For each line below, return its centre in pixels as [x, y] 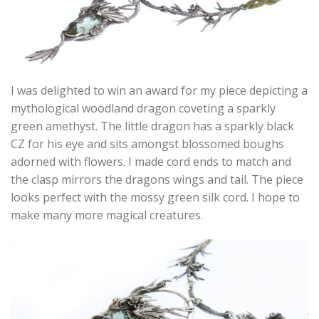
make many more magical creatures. [107, 215]
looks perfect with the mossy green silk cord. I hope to [155, 197]
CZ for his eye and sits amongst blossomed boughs [147, 143]
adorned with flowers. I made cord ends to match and [151, 161]
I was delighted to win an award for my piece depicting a [159, 90]
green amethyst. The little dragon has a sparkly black [152, 126]
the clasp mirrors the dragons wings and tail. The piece [157, 179]
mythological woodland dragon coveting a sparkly [143, 108]
